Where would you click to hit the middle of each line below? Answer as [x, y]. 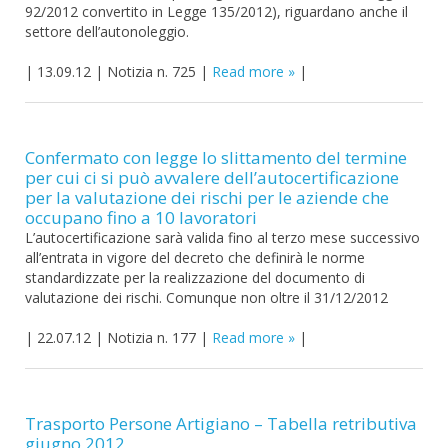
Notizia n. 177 [151, 337]
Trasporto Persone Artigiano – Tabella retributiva [221, 423]
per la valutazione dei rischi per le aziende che [207, 197]
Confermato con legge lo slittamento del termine [216, 157]
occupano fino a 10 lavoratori [141, 217]
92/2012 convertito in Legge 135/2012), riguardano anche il [216, 11]
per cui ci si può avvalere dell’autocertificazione [212, 177]
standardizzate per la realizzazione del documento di [195, 277]
